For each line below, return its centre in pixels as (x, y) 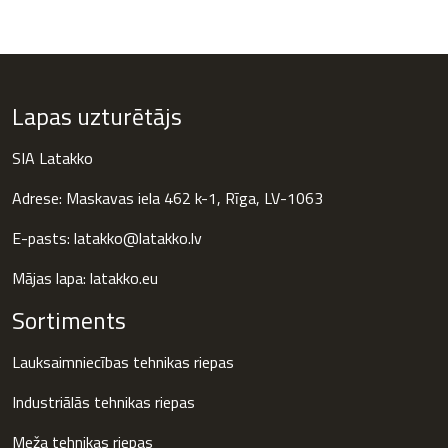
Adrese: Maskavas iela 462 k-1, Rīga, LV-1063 (167, 198)
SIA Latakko (52, 158)
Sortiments (69, 320)
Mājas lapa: (51, 278)
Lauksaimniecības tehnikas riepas (123, 362)
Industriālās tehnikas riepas (103, 402)
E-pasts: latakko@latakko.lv (107, 238)
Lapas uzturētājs (97, 116)
